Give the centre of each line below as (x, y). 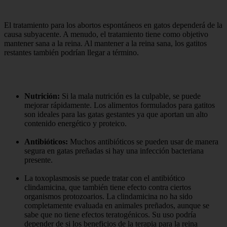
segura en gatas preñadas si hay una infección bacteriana (114, 150)
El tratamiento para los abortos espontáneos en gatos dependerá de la (113, 25)
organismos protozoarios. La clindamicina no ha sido (108, 196)
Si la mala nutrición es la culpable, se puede (130, 96)
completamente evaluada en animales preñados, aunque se (117, 205)
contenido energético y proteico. (75, 123)
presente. (39, 160)
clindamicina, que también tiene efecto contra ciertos (108, 187)
